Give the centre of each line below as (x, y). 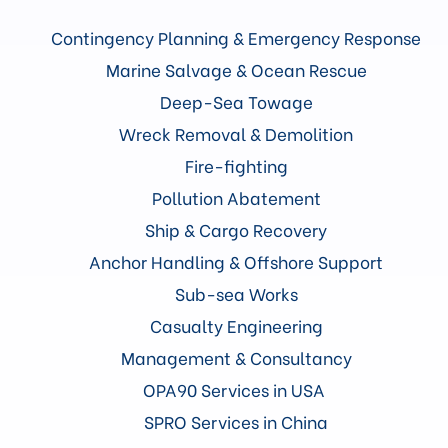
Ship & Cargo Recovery (236, 229)
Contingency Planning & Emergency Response (236, 37)
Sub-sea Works (236, 293)
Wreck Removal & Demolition (236, 133)
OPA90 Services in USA (236, 389)
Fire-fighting (236, 165)
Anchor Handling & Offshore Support (236, 261)
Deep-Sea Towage (236, 101)
